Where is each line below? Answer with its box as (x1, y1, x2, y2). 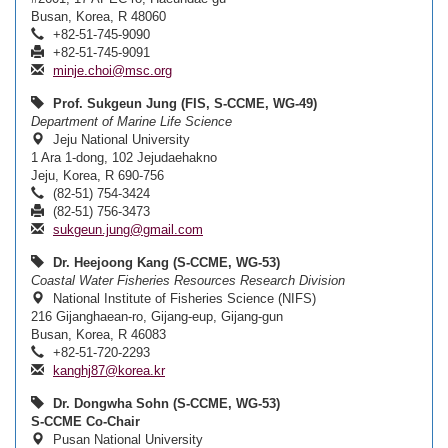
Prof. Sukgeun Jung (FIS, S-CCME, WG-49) (53, 96, 317, 111)
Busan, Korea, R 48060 (31, 9, 166, 24)
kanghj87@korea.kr (53, 363, 165, 378)
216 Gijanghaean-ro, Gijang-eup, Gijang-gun (31, 309, 283, 324)
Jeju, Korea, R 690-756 (31, 168, 164, 183)
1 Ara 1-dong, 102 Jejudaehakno (31, 150, 217, 165)
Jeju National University (49, 132, 190, 147)
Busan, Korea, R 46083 (31, 327, 166, 342)
